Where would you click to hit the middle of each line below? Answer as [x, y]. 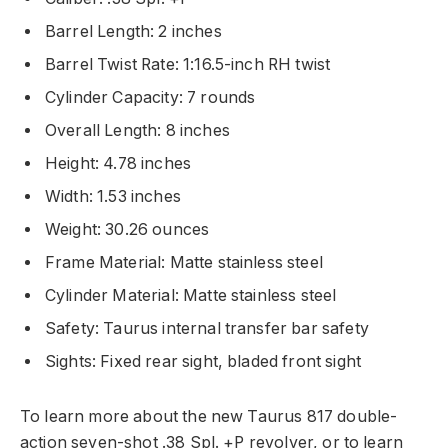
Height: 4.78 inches [118, 164]
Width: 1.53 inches [113, 197]
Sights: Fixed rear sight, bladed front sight [203, 362]
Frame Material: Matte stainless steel [184, 263]
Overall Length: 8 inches [137, 131]
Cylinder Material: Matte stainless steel [191, 296]
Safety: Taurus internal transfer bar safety [207, 329]
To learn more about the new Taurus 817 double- [209, 416]
